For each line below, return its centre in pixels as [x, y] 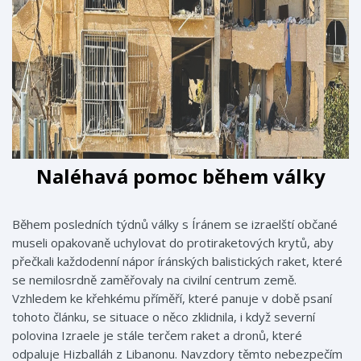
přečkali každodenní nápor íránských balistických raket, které [177, 261]
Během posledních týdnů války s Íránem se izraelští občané [175, 224]
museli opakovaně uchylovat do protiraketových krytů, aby [173, 243]
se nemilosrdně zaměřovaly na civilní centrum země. [154, 280]
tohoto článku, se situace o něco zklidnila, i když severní [164, 317]
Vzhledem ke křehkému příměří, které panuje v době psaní [172, 298]
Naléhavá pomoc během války [180, 176]
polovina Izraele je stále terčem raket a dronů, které [157, 335]
